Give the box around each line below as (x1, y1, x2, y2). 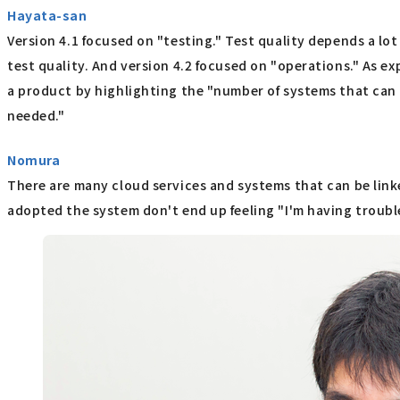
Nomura (7, 151, 61, 170)
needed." (7, 105, 65, 124)
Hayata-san (7, 5, 87, 24)
